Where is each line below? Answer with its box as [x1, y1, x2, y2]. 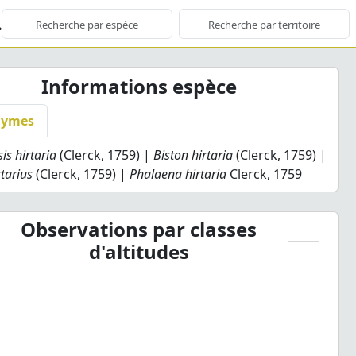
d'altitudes [88, 238, 189, 265]
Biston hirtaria [153, 146, 234, 164]
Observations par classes [21, 216, 257, 242]
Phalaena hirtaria [130, 165, 227, 183]
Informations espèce [41, 73, 237, 99]
